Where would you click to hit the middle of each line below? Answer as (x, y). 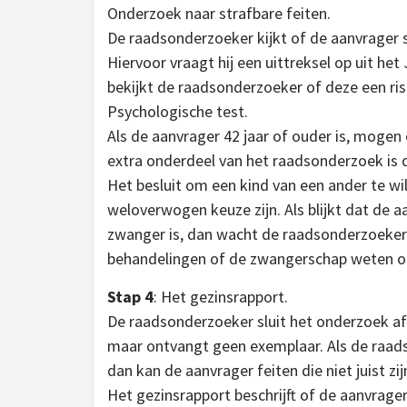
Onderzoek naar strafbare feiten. (219, 13)
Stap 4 (130, 297)
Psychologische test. (178, 111)
